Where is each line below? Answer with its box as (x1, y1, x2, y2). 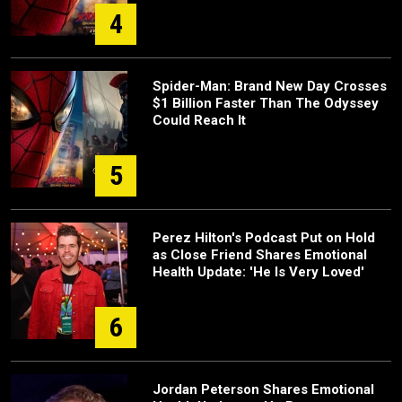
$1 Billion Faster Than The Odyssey (153, 95, 379, 112)
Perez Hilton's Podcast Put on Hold (153, 230, 375, 247)
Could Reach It (153, 112, 246, 129)
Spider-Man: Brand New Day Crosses (153, 78, 387, 95)
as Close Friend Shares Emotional (153, 247, 367, 264)
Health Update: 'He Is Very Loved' (153, 264, 364, 281)
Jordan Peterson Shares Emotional (153, 381, 374, 398)
